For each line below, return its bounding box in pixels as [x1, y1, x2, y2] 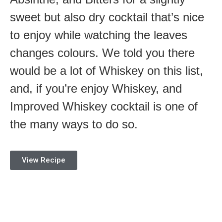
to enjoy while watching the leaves [10, 28, 187, 42]
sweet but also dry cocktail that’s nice [10, 10, 204, 24]
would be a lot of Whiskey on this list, [10, 64, 203, 78]
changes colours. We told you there [10, 46, 195, 60]
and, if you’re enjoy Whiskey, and [10, 82, 182, 96]
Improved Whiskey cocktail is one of [10, 100, 198, 113]
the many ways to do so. [10, 117, 138, 131]
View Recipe [22, 155, 65, 165]
